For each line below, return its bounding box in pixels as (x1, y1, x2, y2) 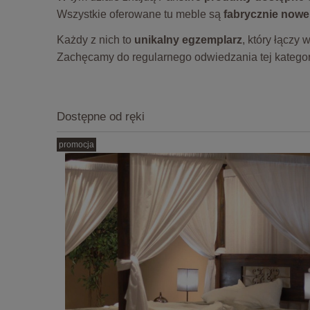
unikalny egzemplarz (134, 33, 242, 46)
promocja (59, 140, 94, 150)
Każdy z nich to (57, 33, 134, 46)
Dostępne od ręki (57, 109, 145, 123)
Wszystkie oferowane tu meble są (57, 8, 224, 20)
